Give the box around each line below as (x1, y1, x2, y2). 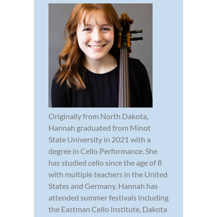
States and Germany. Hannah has (48, 181, 158, 191)
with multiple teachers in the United (48, 170, 168, 179)
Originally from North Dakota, (48, 111, 148, 121)
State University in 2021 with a (48, 135, 151, 144)
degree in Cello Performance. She (48, 146, 157, 156)
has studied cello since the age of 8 (48, 158, 162, 168)
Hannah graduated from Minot (48, 123, 151, 133)
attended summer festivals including (48, 193, 169, 202)
